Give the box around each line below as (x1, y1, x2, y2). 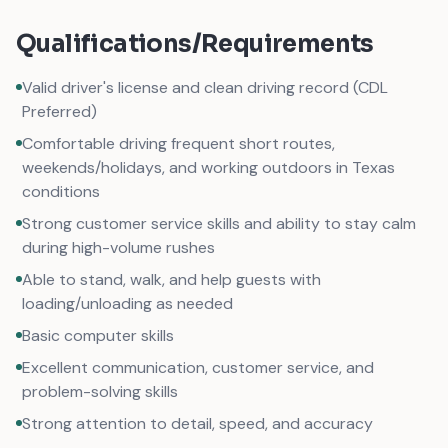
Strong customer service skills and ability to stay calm (22, 213, 416, 234)
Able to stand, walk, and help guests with (22, 269, 321, 290)
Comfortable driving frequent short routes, (22, 133, 335, 154)
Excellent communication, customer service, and (22, 357, 374, 378)
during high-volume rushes (22, 237, 215, 258)
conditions (22, 181, 100, 202)
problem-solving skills (22, 381, 178, 402)
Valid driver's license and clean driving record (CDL (22, 77, 388, 98)
